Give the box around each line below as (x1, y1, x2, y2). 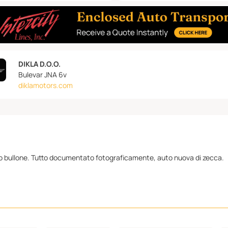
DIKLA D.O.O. (18, 59, 61, 69)
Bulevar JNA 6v (18, 70, 67, 80)
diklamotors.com (18, 80, 73, 91)
